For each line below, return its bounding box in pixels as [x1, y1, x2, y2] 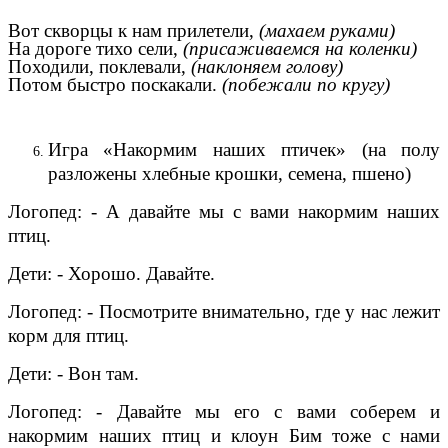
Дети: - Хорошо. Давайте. [8, 262, 215, 284]
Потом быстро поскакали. [8, 73, 217, 95]
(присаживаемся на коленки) [178, 37, 417, 59]
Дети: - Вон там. [8, 362, 139, 384]
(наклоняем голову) [186, 55, 343, 77]
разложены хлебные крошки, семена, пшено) [48, 162, 411, 184]
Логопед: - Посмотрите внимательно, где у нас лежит [8, 300, 440, 322]
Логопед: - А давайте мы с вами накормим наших [8, 200, 440, 222]
